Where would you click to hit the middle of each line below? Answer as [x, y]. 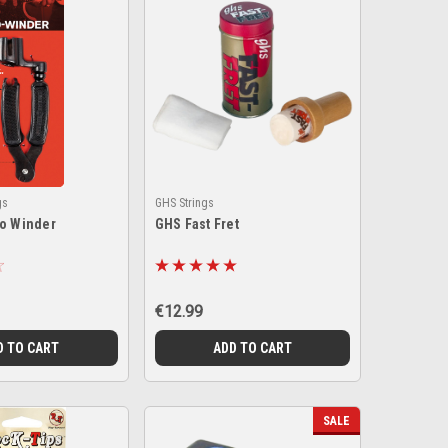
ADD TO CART [252, 347]
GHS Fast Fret [196, 223]
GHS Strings [184, 202]
